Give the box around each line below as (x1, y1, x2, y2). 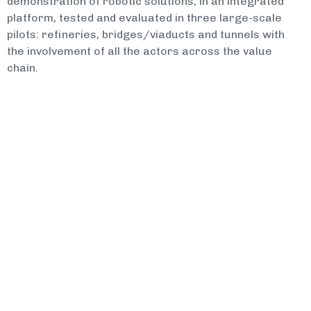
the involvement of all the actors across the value (7, 44, 272, 58)
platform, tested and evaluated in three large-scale (7, 11, 282, 25)
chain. (7, 61, 38, 75)
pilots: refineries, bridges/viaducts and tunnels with (7, 28, 285, 42)
